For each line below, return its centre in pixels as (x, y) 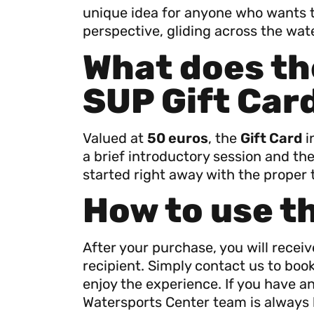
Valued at (115, 138)
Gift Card (271, 138)
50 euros (178, 138)
